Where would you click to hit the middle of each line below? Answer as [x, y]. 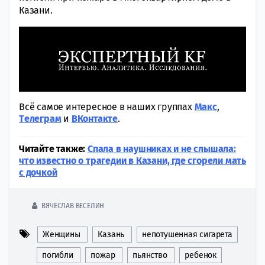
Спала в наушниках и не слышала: [162, 149]
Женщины [62, 235]
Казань [111, 235]
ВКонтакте [95, 119]
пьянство [150, 256]
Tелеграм [40, 119]
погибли [58, 256]
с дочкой [38, 173]
